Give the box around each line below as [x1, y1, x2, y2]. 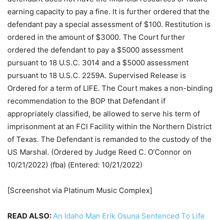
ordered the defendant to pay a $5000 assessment [7, 45, 183, 55]
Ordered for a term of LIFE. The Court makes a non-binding [7, 83, 213, 93]
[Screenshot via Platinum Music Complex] [7, 185, 152, 195]
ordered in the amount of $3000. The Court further [7, 32, 185, 42]
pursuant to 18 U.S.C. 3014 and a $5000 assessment [7, 57, 189, 67]
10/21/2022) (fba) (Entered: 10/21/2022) [7, 160, 142, 169]
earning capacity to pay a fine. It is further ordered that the [7, 6, 210, 16]
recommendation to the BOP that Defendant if [7, 96, 165, 106]
